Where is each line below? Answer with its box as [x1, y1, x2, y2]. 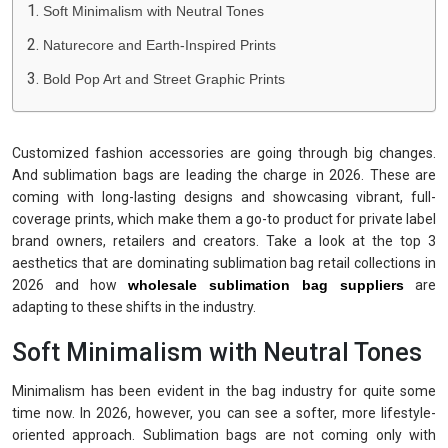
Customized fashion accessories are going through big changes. [12, 144, 436, 161]
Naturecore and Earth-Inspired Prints [43, 36, 276, 53]
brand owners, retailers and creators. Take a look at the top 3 [12, 232, 436, 249]
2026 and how [12, 276, 117, 293]
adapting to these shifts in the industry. [12, 298, 256, 315]
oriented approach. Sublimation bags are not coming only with [12, 426, 436, 443]
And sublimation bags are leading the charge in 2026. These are [12, 166, 436, 183]
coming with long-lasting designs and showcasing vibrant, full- [12, 188, 436, 205]
